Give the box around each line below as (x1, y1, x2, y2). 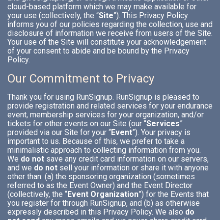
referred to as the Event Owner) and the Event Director (7, 181, 192, 190)
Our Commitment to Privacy (7, 72, 154, 85)
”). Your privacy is (132, 128, 191, 137)
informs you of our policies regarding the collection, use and (7, 20, 213, 29)
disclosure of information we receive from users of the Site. (7, 28, 213, 38)
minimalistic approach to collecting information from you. (7, 145, 201, 155)
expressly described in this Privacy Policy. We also (7, 207, 185, 217)
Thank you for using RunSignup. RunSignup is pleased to (7, 92, 199, 102)
